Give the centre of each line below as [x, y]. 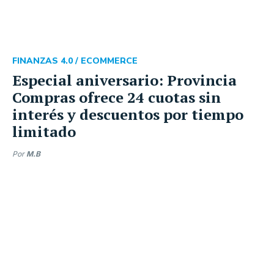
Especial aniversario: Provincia [124, 80]
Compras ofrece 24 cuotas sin [117, 97]
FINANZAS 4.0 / [46, 61]
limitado [44, 131]
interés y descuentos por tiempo [128, 114]
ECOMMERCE [109, 61]
